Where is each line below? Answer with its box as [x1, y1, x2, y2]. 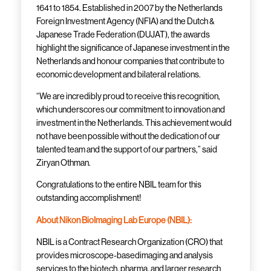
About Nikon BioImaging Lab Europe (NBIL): [36, 215, 192, 225]
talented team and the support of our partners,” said [36, 145, 218, 155]
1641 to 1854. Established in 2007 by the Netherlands [36, 2, 223, 13]
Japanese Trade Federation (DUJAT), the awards [36, 29, 211, 39]
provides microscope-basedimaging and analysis [36, 250, 214, 260]
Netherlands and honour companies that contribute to [36, 56, 225, 66]
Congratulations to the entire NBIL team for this [36, 180, 202, 190]
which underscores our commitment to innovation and [36, 105, 226, 115]
